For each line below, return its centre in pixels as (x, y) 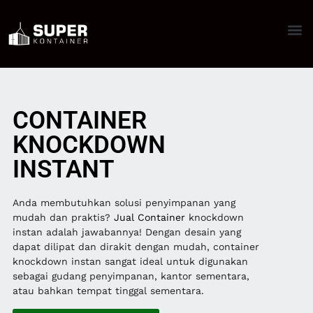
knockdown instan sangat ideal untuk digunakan (130, 262)
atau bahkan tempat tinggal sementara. (108, 291)
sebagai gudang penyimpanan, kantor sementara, (131, 276)
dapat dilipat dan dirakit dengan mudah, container (136, 247)
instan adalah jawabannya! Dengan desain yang (126, 232)
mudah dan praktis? (63, 218)
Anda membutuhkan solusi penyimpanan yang (124, 203)
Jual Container (149, 218)
